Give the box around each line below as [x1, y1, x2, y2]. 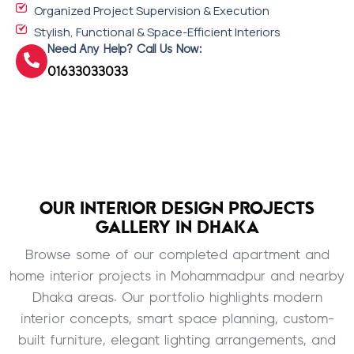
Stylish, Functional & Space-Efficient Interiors [33, 24, 281, 41]
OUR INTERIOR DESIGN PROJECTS [40, 199, 314, 219]
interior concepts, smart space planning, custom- [20, 312, 334, 327]
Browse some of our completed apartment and [24, 248, 330, 263]
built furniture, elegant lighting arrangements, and [18, 333, 336, 348]
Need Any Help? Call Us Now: [47, 43, 201, 56]
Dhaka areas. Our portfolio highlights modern [32, 291, 322, 306]
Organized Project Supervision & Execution [33, 2, 269, 20]
